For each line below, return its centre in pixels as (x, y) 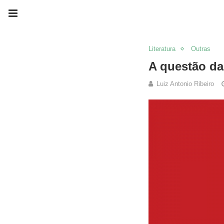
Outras (201, 49)
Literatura (162, 49)
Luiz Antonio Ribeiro (185, 84)
